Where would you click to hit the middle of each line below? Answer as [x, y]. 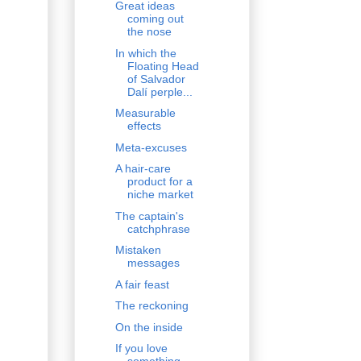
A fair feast [142, 284]
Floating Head [163, 66]
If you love [141, 349]
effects [144, 126]
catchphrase [158, 228]
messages [153, 263]
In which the [145, 53]
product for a [160, 182]
